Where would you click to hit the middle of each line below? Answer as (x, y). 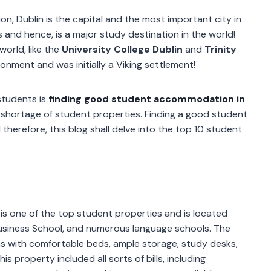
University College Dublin (122, 49)
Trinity (220, 49)
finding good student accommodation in (147, 99)
